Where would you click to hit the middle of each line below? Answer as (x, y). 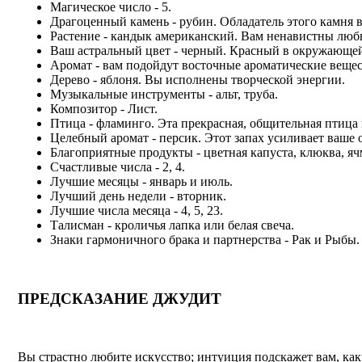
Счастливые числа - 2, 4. (117, 166)
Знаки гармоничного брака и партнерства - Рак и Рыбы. (204, 239)
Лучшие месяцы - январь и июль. (141, 181)
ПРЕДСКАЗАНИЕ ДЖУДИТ (119, 298)
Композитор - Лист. (103, 108)
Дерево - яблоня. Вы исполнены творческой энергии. (197, 79)
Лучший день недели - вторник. (138, 196)
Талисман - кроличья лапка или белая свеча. (172, 225)
